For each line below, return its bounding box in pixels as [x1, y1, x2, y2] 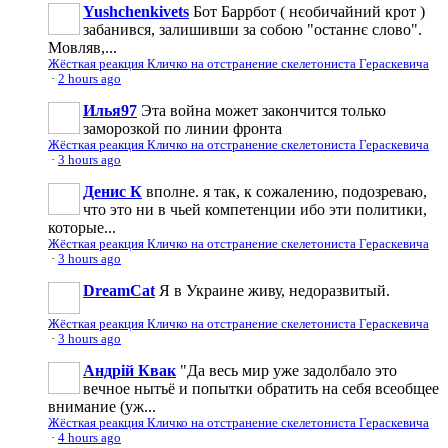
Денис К [83, 182, 142, 200]
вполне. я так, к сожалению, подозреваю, [146, 182, 427, 200]
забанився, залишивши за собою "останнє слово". [83, 20, 422, 38]
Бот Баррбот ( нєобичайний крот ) [193, 2, 425, 20]
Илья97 [83, 101, 137, 119]
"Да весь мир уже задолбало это [180, 361, 397, 379]
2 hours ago [58, 71, 121, 86]
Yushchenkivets [83, 2, 189, 20]
